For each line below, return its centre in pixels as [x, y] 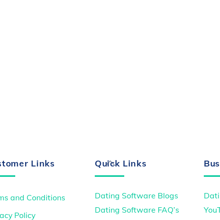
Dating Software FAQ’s [137, 210]
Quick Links [121, 163]
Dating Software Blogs [136, 196]
